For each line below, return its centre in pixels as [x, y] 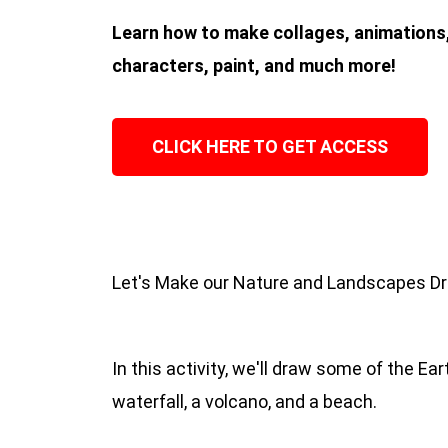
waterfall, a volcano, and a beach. [246, 402]
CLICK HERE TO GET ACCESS [270, 147]
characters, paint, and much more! [254, 65]
